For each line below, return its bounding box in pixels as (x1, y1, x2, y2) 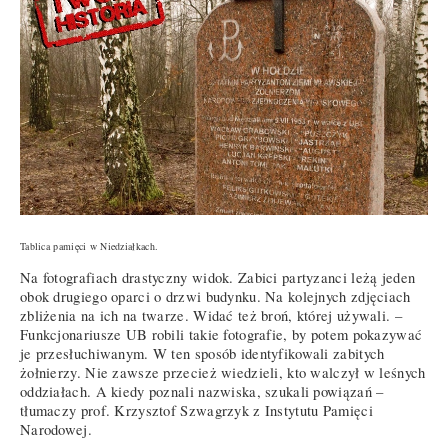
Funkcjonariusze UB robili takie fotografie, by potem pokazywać (20, 325, 423, 345)
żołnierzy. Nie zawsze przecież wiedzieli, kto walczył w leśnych (20, 363, 426, 383)
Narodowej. (20, 420, 92, 440)
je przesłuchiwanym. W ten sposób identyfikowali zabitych (20, 344, 385, 364)
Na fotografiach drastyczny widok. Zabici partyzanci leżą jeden (20, 268, 416, 288)
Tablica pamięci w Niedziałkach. (20, 238, 159, 253)
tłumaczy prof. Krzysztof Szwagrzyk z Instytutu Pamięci (20, 401, 373, 421)
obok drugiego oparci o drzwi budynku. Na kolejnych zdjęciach (20, 287, 411, 307)
